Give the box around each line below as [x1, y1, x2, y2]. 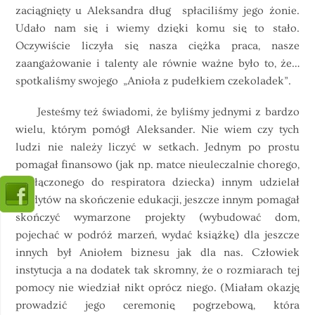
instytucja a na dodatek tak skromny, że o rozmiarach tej [15, 264, 300, 277]
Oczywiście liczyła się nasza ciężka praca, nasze [15, 39, 300, 53]
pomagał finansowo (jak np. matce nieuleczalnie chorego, [15, 158, 300, 172]
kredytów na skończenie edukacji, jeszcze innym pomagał [15, 193, 300, 207]
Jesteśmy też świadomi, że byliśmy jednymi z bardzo [15, 105, 300, 119]
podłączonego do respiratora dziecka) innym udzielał [15, 176, 300, 189]
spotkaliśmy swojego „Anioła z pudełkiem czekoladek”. [15, 75, 292, 88]
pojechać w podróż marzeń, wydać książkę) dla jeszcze [15, 229, 300, 242]
